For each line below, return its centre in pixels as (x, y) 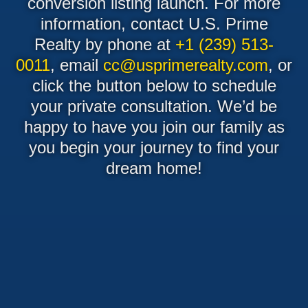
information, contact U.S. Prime (154, 23)
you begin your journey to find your (154, 147)
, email (77, 65)
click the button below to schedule (154, 85)
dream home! (154, 168)
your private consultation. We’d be (154, 106)
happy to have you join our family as (154, 126)
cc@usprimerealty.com (186, 65)
